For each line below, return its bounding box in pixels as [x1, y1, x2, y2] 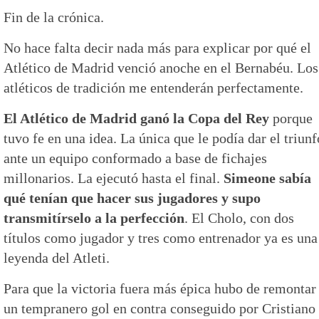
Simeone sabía [224, 169, 311, 186]
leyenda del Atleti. [4, 249, 110, 266]
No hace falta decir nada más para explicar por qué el [4, 39, 311, 56]
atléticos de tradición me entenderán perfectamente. [4, 79, 303, 95]
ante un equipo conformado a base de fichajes [4, 150, 267, 166]
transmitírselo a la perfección [4, 209, 184, 226]
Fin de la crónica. [4, 9, 104, 25]
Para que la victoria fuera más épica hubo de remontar [4, 280, 316, 296]
